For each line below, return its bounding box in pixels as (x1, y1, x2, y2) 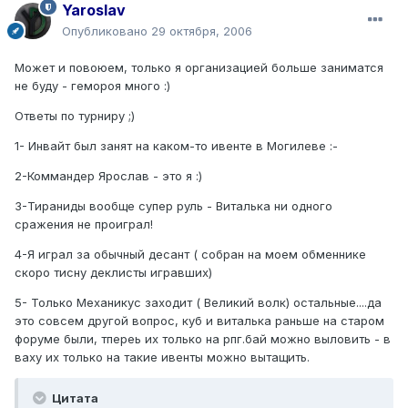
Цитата (49, 390, 98, 405)
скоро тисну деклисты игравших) (15, 264, 212, 280)
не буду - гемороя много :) (15, 77, 170, 93)
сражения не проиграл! (15, 216, 153, 231)
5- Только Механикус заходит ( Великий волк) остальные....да (15, 294, 382, 310)
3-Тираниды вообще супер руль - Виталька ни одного (15, 198, 332, 213)
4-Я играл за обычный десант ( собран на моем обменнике (15, 246, 366, 261)
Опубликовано (62, 23, 151, 38)
